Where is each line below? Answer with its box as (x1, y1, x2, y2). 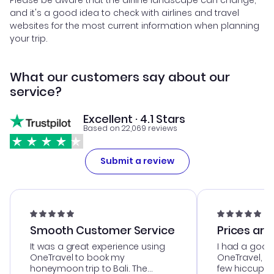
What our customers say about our (10, 68, 230, 86)
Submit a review (100, 155, 174, 168)
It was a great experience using (30, 240, 165, 253)
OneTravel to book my (30, 251, 125, 264)
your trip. (10, 32, 48, 45)
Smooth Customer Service (30, 222, 175, 238)
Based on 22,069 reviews (83, 122, 177, 133)
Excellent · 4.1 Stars (83, 111, 185, 127)
